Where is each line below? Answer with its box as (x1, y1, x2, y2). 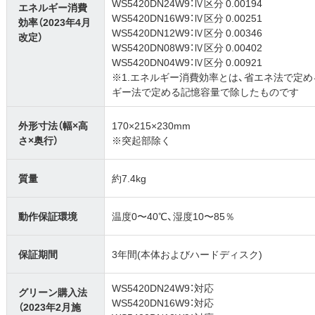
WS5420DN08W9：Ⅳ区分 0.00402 (112, 40, 263, 55)
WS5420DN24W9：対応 (112, 281, 214, 295)
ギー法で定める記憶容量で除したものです (112, 84, 300, 99)
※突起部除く (112, 133, 172, 148)
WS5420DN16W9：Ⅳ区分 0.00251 (112, 11, 263, 25)
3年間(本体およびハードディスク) (112, 247, 263, 262)
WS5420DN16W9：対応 (112, 295, 214, 310)
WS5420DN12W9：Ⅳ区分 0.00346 (112, 25, 263, 40)
